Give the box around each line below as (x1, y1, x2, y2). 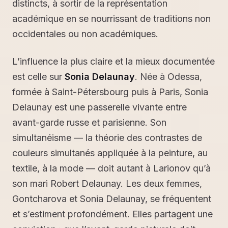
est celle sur (12, 71, 65, 82)
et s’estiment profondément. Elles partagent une (12, 208, 213, 219)
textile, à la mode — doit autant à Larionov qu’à (12, 162, 211, 174)
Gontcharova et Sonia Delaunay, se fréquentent (12, 193, 211, 204)
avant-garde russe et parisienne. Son (12, 117, 166, 128)
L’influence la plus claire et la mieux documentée (12, 55, 215, 67)
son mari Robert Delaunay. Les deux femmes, (12, 178, 202, 189)
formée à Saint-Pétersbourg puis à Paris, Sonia (12, 86, 208, 97)
